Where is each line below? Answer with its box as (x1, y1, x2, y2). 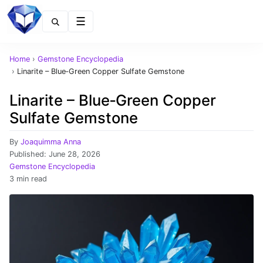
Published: (9, 150, 49, 159)
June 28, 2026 (49, 150, 100, 159)
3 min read (9, 174, 47, 183)
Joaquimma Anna (21, 137, 81, 146)
